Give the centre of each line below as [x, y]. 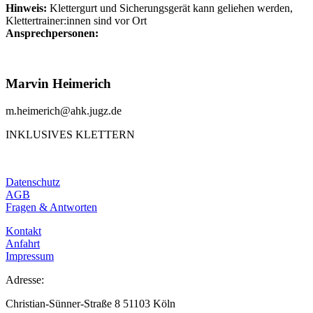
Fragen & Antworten [51, 208]
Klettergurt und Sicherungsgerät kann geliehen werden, [171, 8]
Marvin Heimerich [58, 84]
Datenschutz [33, 182]
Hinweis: [28, 8]
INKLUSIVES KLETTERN [70, 135]
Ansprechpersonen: [52, 33]
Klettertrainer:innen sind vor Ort [76, 20]
